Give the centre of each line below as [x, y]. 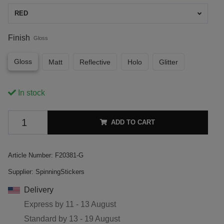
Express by [44, 204]
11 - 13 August [90, 204]
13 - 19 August [94, 218]
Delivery [38, 189]
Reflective [95, 62]
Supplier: [20, 171]
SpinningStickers [60, 171]
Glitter [168, 62]
